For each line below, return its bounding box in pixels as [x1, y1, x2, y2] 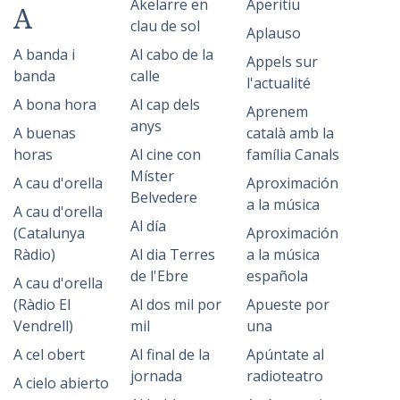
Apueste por [246, 295, 330, 314]
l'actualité [246, 73, 312, 93]
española [246, 266, 309, 286]
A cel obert [13, 345, 85, 364]
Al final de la [129, 345, 210, 364]
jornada [129, 366, 182, 386]
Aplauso [246, 23, 302, 43]
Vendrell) [13, 316, 73, 336]
